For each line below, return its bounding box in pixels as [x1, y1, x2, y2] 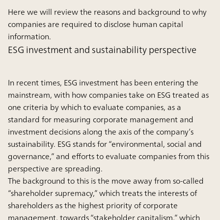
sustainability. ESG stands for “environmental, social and [8, 137, 202, 151]
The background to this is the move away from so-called [8, 174, 204, 188]
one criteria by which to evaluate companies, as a [8, 100, 181, 114]
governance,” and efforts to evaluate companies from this [8, 149, 209, 164]
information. [8, 29, 51, 44]
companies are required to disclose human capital [8, 17, 183, 31]
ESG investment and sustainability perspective [8, 41, 196, 58]
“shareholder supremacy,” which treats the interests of [8, 186, 197, 200]
